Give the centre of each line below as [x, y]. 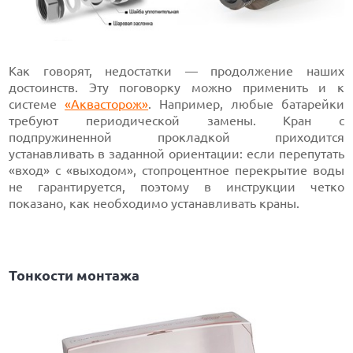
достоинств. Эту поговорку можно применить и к [176, 87]
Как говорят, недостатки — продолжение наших [176, 71]
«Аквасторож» [107, 104]
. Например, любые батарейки [246, 104]
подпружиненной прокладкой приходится [176, 137]
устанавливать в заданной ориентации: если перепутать [176, 153]
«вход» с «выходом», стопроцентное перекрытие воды [176, 170]
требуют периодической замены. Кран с [176, 120]
